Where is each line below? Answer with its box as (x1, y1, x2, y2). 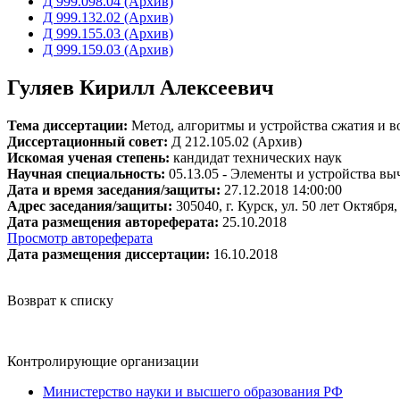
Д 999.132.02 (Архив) (43, 9, 173, 25)
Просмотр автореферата (7, 229, 153, 246)
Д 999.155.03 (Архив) (43, 25, 173, 41)
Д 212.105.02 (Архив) (168, 133, 302, 149)
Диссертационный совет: (7, 133, 168, 149)
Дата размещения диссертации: (7, 246, 210, 262)
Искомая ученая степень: (7, 149, 170, 165)
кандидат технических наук (170, 149, 342, 165)
